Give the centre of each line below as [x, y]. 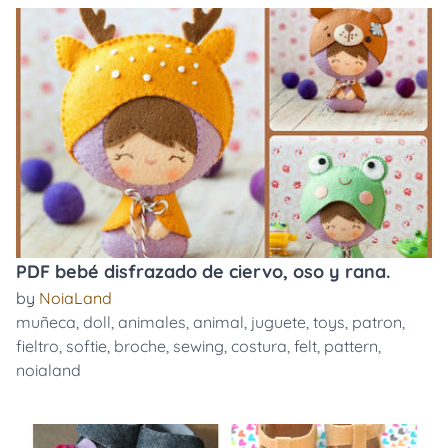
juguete [278, 322]
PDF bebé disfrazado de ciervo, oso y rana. [203, 271]
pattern [351, 346]
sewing [198, 346]
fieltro [37, 346]
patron [377, 322]
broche [140, 346]
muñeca [46, 322]
